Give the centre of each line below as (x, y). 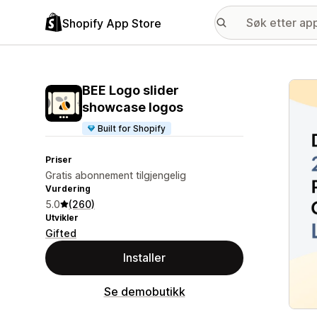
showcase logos (133, 107)
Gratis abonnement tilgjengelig (116, 175)
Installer (144, 258)
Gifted (61, 233)
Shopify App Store (112, 23)
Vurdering (68, 189)
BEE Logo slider (131, 90)
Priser (59, 160)
